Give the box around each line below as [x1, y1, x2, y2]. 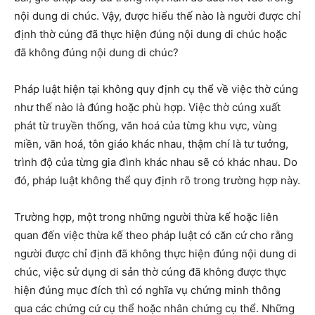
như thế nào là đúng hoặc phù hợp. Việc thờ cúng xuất [14, 101, 281, 115]
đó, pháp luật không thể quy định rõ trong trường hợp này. [14, 174, 300, 188]
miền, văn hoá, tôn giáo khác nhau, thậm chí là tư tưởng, [14, 137, 288, 151]
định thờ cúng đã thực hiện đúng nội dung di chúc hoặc [14, 27, 287, 41]
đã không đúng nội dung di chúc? [14, 46, 179, 60]
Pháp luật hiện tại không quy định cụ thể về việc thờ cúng [14, 82, 298, 96]
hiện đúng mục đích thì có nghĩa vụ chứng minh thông [14, 283, 281, 297]
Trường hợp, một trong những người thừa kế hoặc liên [14, 210, 278, 224]
